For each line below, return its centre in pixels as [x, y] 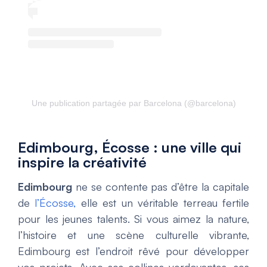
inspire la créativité [82, 162]
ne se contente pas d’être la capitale [161, 187]
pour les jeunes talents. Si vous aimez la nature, [133, 219]
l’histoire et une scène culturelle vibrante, [133, 235]
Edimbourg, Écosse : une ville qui [130, 148]
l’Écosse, [55, 203]
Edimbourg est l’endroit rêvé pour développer [133, 251]
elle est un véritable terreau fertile [163, 203]
